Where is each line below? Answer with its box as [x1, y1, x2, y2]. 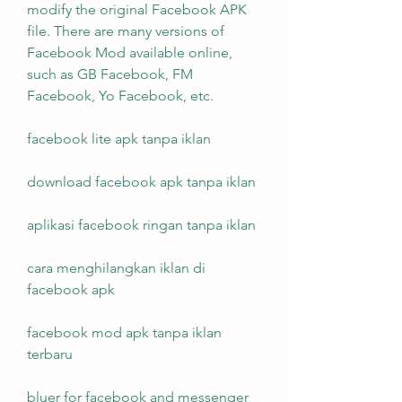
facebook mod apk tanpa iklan [27, 324, 222, 341]
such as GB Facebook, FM [27, 66, 193, 83]
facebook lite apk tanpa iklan [27, 130, 211, 147]
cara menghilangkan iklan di [27, 259, 205, 276]
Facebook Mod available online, [27, 44, 232, 61]
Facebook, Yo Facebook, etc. [27, 87, 214, 104]
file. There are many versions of [27, 22, 224, 39]
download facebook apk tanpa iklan [27, 173, 256, 190]
